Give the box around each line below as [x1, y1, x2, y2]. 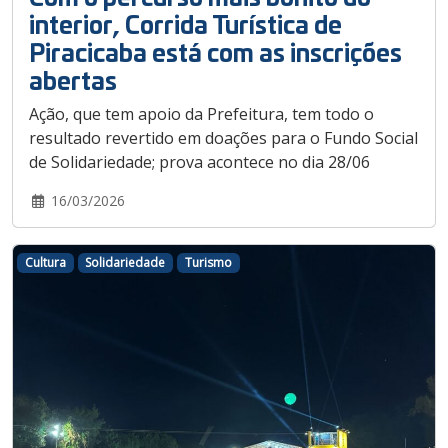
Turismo [184, 253, 232, 271]
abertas [29, 61, 117, 97]
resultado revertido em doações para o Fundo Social [29, 126, 418, 149]
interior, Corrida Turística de [29, 5, 342, 41]
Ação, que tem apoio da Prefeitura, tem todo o [29, 102, 374, 125]
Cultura [24, 253, 66, 271]
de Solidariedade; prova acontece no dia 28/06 [29, 150, 370, 173]
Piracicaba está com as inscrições [29, 33, 402, 69]
